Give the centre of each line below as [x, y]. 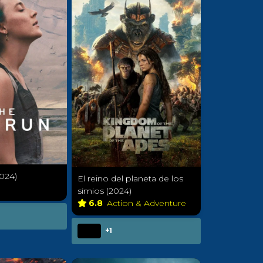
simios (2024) [104, 191]
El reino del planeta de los [130, 179]
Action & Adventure [148, 203]
